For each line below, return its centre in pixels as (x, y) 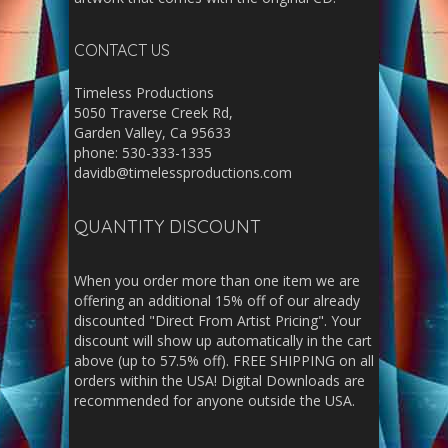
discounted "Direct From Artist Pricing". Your (217, 320)
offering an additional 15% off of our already (217, 300)
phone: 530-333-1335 (143, 152)
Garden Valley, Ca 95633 (152, 132)
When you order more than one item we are (217, 280)
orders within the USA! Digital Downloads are (219, 380)
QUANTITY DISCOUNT (167, 226)
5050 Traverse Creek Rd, (153, 112)
